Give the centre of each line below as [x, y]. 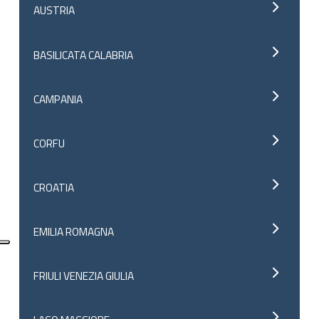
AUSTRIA [54, 10]
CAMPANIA [58, 99]
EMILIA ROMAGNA [74, 231]
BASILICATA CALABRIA [84, 54]
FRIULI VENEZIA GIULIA [84, 276]
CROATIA [54, 187]
